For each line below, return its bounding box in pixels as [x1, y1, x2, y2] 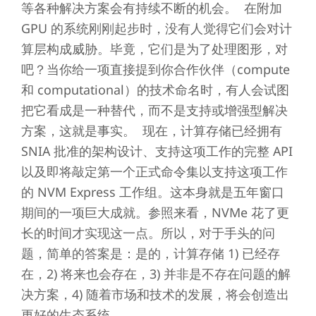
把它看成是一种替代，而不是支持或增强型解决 [20, 101, 288, 119]
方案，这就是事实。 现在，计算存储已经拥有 [20, 121, 282, 139]
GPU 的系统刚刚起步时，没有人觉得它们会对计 [20, 19, 292, 37]
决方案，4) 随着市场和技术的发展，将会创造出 [20, 285, 289, 303]
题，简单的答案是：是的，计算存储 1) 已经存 [20, 244, 280, 262]
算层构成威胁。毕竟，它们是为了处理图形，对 [20, 39, 288, 57]
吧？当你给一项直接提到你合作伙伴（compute [20, 60, 290, 78]
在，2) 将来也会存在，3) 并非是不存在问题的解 [20, 265, 291, 282]
